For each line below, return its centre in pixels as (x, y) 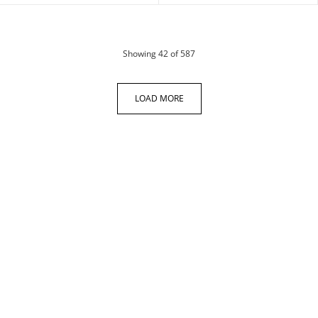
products (212, 53)
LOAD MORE (159, 98)
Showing (141, 54)
